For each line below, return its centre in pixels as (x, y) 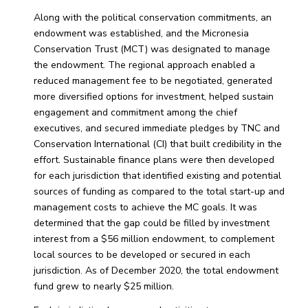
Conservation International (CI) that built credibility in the (157, 144)
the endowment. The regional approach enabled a (144, 65)
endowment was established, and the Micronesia (141, 34)
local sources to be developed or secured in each (142, 255)
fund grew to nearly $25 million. (103, 287)
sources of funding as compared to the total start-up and (159, 192)
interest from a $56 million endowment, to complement (154, 239)
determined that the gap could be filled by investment (151, 223)
